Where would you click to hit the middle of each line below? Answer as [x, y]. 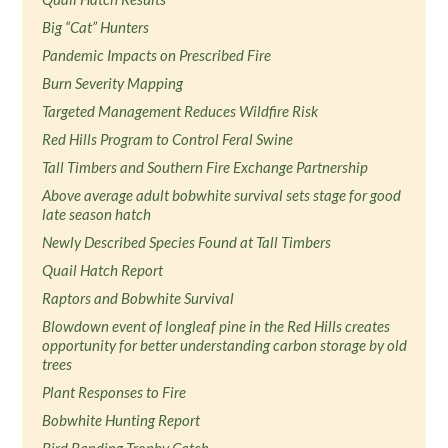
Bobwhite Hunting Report [121, 420]
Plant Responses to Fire [114, 392]
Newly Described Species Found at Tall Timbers [187, 242]
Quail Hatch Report [103, 270]
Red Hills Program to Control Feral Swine [168, 139]
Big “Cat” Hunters [96, 27]
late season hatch [97, 214]
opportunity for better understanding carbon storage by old [225, 345]
